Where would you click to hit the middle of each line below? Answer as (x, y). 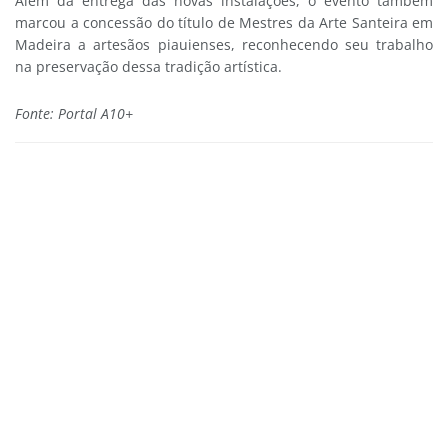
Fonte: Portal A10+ (74, 113)
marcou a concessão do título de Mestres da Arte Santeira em (224, 23)
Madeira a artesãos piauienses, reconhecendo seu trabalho (224, 45)
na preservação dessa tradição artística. (148, 67)
